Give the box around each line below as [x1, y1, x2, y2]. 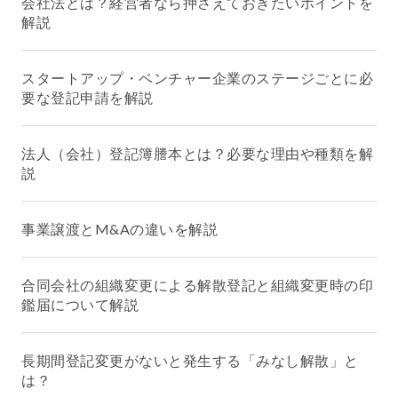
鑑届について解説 [21, 296, 139, 314]
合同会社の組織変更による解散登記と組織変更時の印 [21, 276, 373, 294]
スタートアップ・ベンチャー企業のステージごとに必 [21, 69, 373, 87]
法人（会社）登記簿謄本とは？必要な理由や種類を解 [21, 145, 373, 163]
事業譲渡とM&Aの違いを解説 [21, 220, 218, 238]
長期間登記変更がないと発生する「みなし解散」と [21, 352, 359, 370]
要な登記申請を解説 [21, 89, 154, 107]
